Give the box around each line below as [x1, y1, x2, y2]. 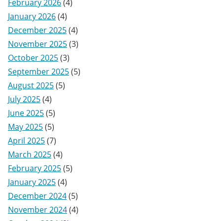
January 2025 [8, 177, 56, 187]
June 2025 [8, 108, 44, 118]
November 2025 [8, 38, 67, 49]
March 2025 [8, 149, 51, 160]
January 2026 [8, 11, 56, 22]
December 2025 [8, 25, 67, 36]
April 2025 [8, 135, 45, 146]
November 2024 [8, 204, 67, 215]
